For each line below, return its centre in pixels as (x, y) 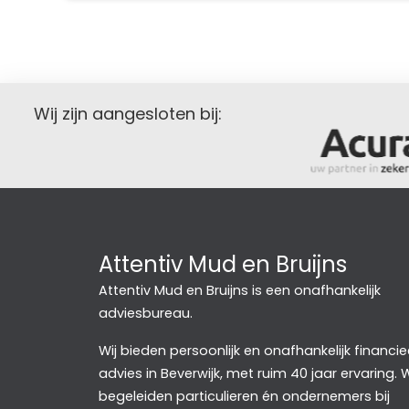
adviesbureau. (145, 314)
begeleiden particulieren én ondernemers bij (244, 397)
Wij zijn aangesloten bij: (128, 114)
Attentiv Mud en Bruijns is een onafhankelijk (239, 291)
